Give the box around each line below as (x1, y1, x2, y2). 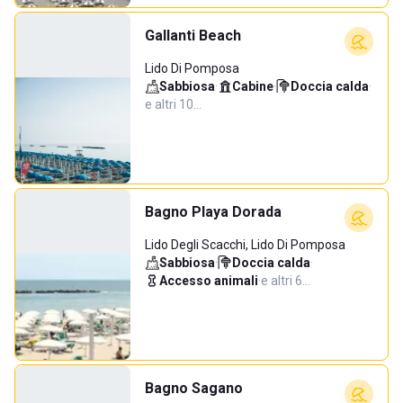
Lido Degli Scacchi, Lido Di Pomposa (145, 237, 345, 252)
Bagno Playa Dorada (145, 203, 282, 220)
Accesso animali (159, 273, 258, 288)
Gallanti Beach (145, 27, 241, 44)
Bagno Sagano (145, 380, 243, 397)
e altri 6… (261, 273, 310, 288)
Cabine (232, 79, 273, 94)
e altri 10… (145, 97, 201, 112)
